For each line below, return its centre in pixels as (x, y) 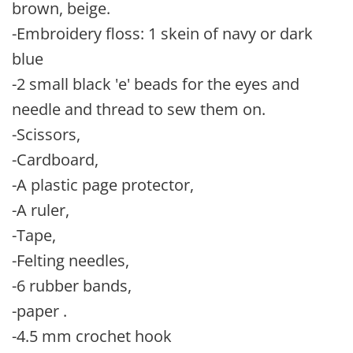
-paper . (39, 311)
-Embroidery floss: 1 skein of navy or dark (162, 33)
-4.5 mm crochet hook (94, 336)
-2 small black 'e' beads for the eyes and (156, 84)
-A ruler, (41, 210)
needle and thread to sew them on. (139, 109)
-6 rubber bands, (72, 286)
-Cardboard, (55, 160)
